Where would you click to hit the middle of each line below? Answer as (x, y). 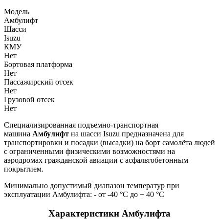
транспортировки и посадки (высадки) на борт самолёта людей (109, 142)
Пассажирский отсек (39, 82)
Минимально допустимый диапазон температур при (92, 185)
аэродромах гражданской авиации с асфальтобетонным (96, 160)
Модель (17, 11)
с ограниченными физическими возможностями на (89, 151)
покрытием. (24, 169)
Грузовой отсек (29, 99)
